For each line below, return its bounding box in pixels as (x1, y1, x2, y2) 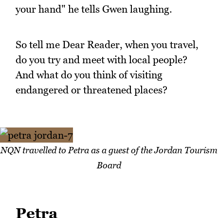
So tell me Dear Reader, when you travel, (16, 38, 199, 51)
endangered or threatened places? (16, 83, 167, 96)
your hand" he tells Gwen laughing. (16, 3, 172, 16)
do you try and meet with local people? (16, 53, 187, 66)
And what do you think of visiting (16, 68, 163, 81)
